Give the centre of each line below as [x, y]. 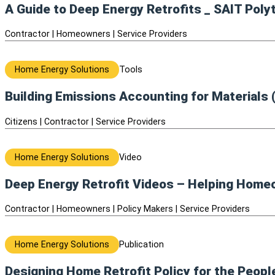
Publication [141, 244]
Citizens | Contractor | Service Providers [85, 121]
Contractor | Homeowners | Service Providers [96, 34]
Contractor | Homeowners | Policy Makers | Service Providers [127, 209]
